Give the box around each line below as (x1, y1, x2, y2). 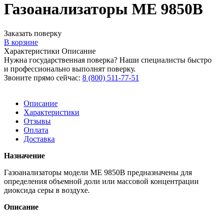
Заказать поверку (4, 29, 62, 37)
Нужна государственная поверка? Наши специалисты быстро (4, 55, 212, 64)
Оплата (24, 125, 48, 134)
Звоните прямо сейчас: (4, 73, 82, 82)
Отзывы (24, 116, 51, 125)
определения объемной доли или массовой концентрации (4, 177, 199, 185)
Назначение (4, 151, 45, 160)
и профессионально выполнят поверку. (4, 64, 136, 73)
